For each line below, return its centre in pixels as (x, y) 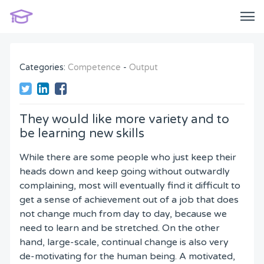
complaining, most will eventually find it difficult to (130, 186)
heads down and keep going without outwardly (125, 172)
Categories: (44, 67)
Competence (94, 67)
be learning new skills (82, 134)
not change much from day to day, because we (123, 214)
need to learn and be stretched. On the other (120, 228)
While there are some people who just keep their (128, 158)
